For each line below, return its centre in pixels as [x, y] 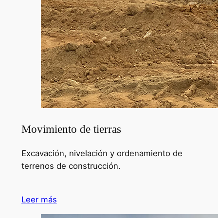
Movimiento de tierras [71, 129]
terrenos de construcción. [71, 166]
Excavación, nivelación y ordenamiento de [102, 154]
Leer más [39, 199]
